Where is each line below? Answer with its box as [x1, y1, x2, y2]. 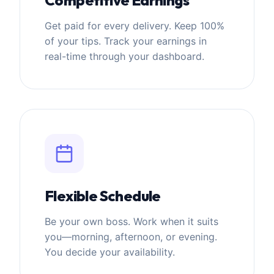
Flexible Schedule [45, 186, 161, 205]
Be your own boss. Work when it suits [45, 215, 218, 228]
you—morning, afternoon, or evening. [45, 230, 217, 243]
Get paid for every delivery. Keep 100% [45, 19, 224, 32]
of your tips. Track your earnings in [45, 34, 207, 47]
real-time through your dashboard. [45, 50, 204, 62]
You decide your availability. [45, 245, 175, 258]
